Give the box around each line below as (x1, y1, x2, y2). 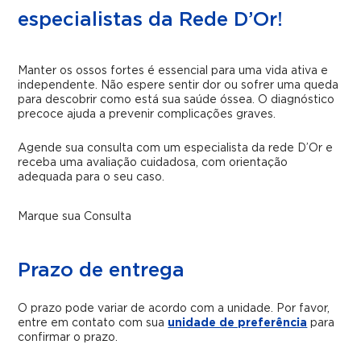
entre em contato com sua (18, 317, 168, 329)
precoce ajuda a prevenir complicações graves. (18, 108, 276, 120)
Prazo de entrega (18, 260, 185, 280)
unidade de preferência (168, 317, 308, 329)
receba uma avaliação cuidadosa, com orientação (18, 156, 288, 168)
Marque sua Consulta (18, 210, 132, 222)
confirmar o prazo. (18, 331, 118, 343)
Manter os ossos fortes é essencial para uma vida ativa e (18, 64, 329, 77)
